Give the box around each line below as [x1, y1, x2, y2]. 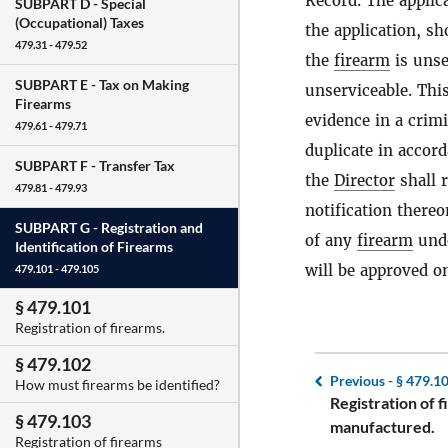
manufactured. [330, 417, 435, 436]
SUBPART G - [15, 219, 101, 237]
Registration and [101, 219, 203, 237]
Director [334, 171, 395, 190]
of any [305, 231, 357, 250]
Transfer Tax [99, 157, 175, 175]
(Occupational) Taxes [15, 14, 144, 32]
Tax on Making [99, 76, 189, 94]
